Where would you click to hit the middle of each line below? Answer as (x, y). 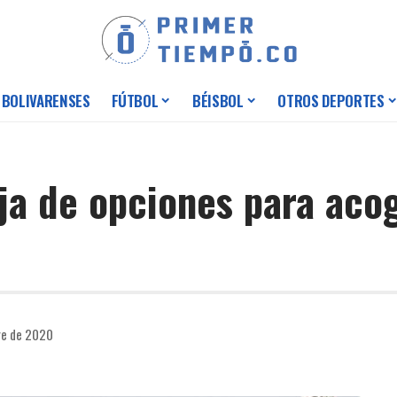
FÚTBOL (135, 101)
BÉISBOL (218, 101)
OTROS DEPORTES (331, 101)
